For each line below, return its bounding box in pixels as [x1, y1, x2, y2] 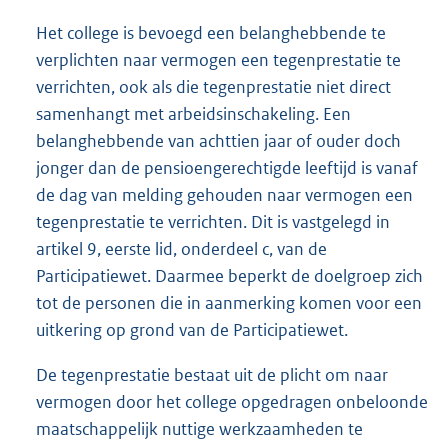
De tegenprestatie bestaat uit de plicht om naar [36, 364, 388, 387]
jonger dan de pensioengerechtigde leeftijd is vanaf [36, 157, 418, 180]
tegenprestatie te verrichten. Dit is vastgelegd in [36, 211, 390, 234]
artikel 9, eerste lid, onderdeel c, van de [36, 238, 327, 261]
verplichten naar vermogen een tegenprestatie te [36, 49, 401, 72]
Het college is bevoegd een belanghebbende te [36, 22, 386, 45]
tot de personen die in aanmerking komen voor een [36, 292, 422, 315]
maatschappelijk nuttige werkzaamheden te [36, 418, 363, 441]
